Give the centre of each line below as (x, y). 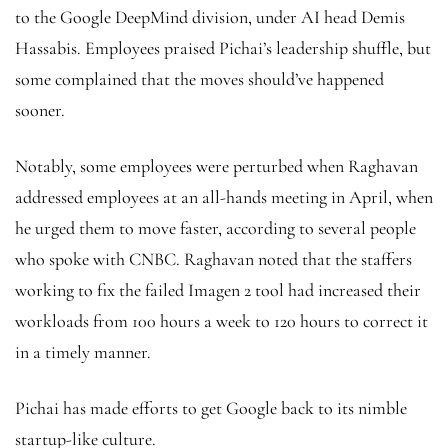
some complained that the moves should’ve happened (199, 78)
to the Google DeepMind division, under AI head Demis (210, 16)
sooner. (40, 109)
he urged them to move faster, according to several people (215, 227)
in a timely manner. (83, 351)
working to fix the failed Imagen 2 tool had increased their (218, 289)
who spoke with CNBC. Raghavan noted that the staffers (213, 258)
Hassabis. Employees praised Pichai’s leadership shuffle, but (223, 47)
